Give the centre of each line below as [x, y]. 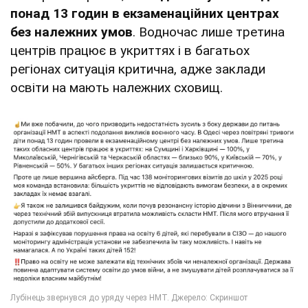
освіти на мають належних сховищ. [118, 88]
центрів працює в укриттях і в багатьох [130, 51]
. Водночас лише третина [209, 32]
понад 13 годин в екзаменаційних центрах [145, 14]
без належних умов [71, 32]
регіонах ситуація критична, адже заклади [138, 69]
